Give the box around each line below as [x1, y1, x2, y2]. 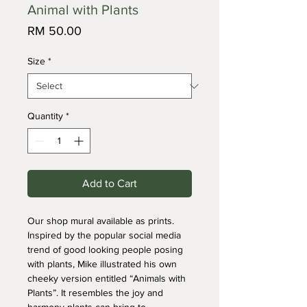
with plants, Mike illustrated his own [27, 258, 180, 269]
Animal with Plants [27, 2, 138, 17]
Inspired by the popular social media [27, 230, 184, 241]
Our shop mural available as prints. [27, 215, 177, 226]
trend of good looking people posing [27, 244, 186, 255]
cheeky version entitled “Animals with [27, 273, 188, 284]
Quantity [27, 110, 63, 121]
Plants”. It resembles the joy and [27, 287, 166, 298]
